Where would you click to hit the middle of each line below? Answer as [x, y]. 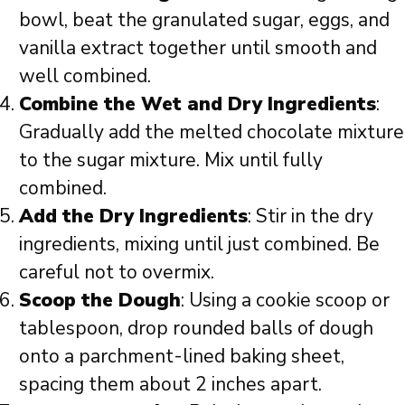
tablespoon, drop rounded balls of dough [196, 328]
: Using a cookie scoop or [285, 300]
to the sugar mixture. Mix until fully [171, 160]
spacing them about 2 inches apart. [170, 384]
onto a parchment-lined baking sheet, [182, 356]
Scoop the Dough [100, 300]
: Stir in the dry [311, 216]
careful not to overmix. [117, 272]
